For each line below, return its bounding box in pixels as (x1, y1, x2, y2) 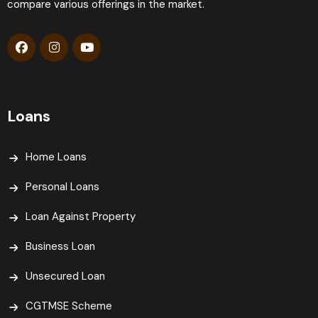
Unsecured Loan (26, 269, 105, 284)
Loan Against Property (26, 209, 136, 224)
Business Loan (26, 239, 95, 254)
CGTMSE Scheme (26, 299, 112, 314)
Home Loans (26, 150, 87, 165)
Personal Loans (26, 180, 99, 194)
